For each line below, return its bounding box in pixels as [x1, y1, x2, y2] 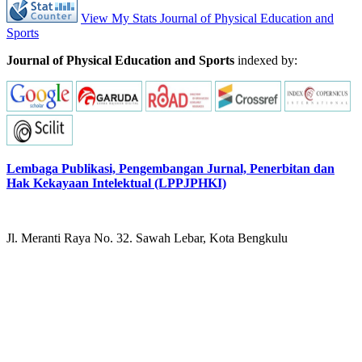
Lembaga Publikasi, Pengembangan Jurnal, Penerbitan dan [6, 161, 335, 175]
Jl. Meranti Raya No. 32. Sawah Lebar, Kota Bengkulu [6, 230, 291, 245]
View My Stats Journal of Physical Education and [81, 11, 334, 25]
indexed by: [238, 53, 297, 67]
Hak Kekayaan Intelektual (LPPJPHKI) [6, 175, 226, 190]
